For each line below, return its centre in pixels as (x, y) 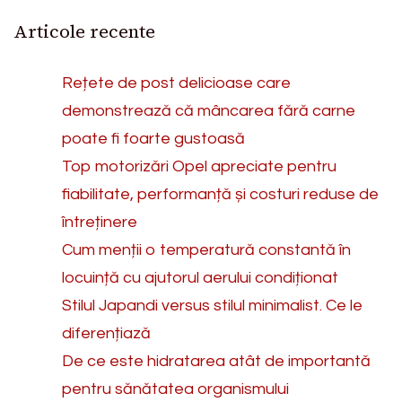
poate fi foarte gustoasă (153, 138)
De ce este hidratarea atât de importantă (216, 361)
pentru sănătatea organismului (175, 389)
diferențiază (106, 333)
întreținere (100, 222)
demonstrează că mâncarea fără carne (209, 110)
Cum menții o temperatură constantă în (206, 249)
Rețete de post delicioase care (176, 83)
